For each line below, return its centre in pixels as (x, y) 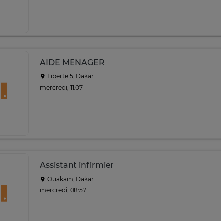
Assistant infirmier (77, 165)
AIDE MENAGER (72, 62)
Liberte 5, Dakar (70, 76)
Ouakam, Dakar (70, 179)
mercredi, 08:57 (63, 190)
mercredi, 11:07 (61, 87)
